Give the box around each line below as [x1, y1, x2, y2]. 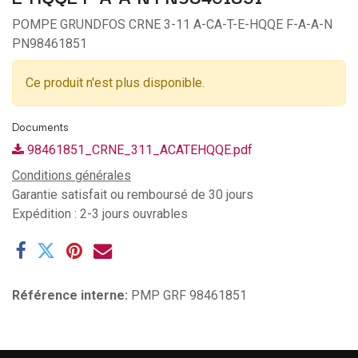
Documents [12, 117, 68, 135]
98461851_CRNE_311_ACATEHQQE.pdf [24, 141, 253, 157]
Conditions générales [12, 167, 131, 183]
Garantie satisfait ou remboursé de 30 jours [12, 186, 253, 202]
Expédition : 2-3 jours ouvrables [12, 205, 188, 221]
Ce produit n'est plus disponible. [26, 74, 205, 90]
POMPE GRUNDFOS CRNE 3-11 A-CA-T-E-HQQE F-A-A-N [12, 16, 332, 32]
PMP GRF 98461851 [131, 287, 247, 303]
